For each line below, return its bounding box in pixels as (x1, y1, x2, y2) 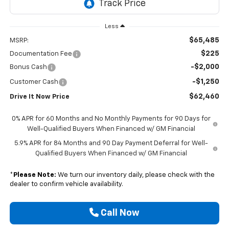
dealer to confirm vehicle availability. (9, 180, 123, 188)
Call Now (99, 208, 140, 218)
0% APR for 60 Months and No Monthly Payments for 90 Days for (12, 115, 211, 122)
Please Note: (13, 171, 56, 178)
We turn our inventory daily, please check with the (56, 171, 215, 178)
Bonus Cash (9, 63, 47, 71)
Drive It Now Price (9, 93, 70, 100)
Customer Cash (9, 78, 58, 85)
